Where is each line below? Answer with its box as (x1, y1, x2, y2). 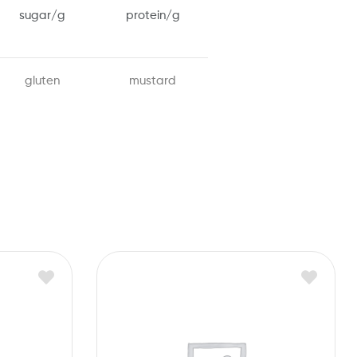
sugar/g (19, 9, 66, 22)
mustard (129, 74, 177, 87)
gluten (25, 74, 61, 87)
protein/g (125, 9, 180, 22)
